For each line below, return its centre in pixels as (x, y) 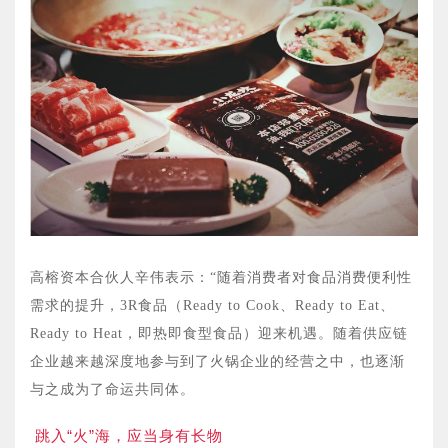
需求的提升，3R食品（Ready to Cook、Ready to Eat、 (212, 305)
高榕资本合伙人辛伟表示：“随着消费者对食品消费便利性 (221, 277)
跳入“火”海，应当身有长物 (129, 435)
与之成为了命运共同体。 (112, 389)
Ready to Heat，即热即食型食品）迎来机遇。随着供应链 (219, 333)
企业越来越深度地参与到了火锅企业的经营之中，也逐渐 (217, 361)
